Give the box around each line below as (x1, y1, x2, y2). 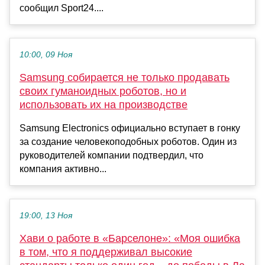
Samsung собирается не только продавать (20, 72, 230, 84)
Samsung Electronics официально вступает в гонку (20, 123, 240, 134)
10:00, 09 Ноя (20, 50, 72, 60)
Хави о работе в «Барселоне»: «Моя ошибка (20, 232, 240, 245)
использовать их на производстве (20, 99, 188, 111)
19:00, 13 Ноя (20, 211, 72, 221)
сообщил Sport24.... (20, 3, 104, 14)
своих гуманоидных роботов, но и (20, 85, 186, 98)
